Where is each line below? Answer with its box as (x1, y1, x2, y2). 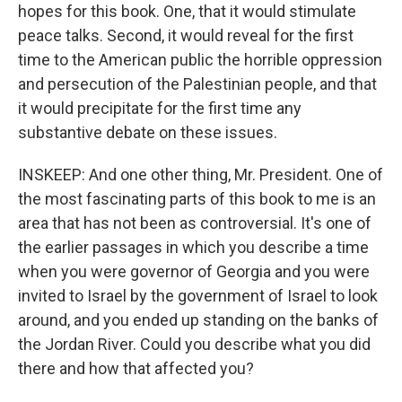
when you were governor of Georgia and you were (18, 262, 370, 281)
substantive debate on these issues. (18, 123, 277, 142)
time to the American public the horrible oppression (18, 50, 382, 69)
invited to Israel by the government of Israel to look (18, 286, 378, 305)
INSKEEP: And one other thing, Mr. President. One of (18, 165, 383, 184)
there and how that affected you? (18, 359, 254, 378)
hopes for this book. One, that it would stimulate (18, 2, 356, 21)
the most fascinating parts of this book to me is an (18, 189, 376, 208)
